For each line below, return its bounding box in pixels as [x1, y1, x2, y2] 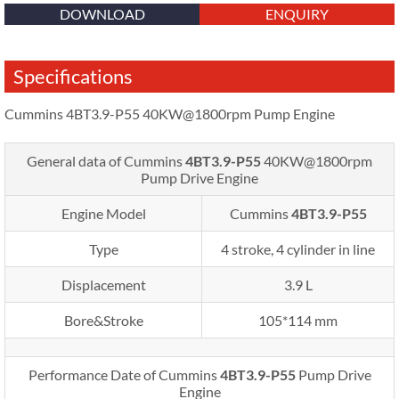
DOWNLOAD [59, 4, 145, 22]
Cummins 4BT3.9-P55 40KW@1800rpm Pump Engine [4, 104, 335, 122]
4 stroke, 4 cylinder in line [221, 240, 375, 257]
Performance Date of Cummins [28, 365, 220, 383]
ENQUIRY [265, 4, 329, 22]
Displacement [61, 275, 146, 293]
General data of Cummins [27, 151, 185, 169]
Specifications [13, 63, 133, 88]
